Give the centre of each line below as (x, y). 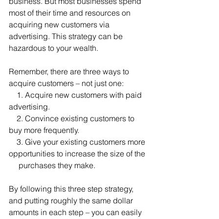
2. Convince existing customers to (13, 118)
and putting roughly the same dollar (72, 200)
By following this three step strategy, (72, 189)
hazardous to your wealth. (54, 48)
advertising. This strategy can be (67, 36)
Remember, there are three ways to (70, 71)
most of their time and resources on (71, 13)
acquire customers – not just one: (66, 83)
